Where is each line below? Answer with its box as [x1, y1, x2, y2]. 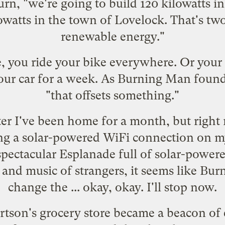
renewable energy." [60, 30, 165, 44]
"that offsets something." [46, 88, 179, 103]
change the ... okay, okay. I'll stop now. [8, 180, 217, 195]
